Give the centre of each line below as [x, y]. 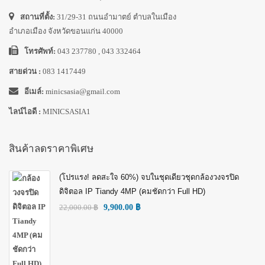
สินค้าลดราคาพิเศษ [51, 149]
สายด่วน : [26, 71]
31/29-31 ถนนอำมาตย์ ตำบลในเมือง [117, 17]
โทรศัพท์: [41, 51]
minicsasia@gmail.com [83, 91]
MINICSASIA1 [67, 112]
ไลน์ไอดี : [26, 112]
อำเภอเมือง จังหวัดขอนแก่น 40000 [66, 31]
